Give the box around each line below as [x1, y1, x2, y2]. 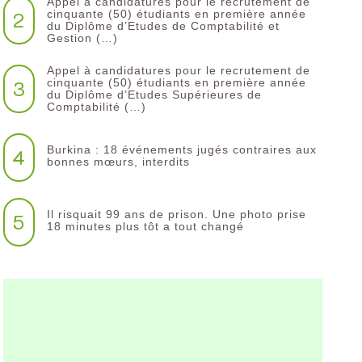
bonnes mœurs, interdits [47, 154, 191, 168]
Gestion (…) [47, 32, 119, 44]
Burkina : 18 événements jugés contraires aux [47, 142, 318, 156]
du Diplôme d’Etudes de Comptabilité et [47, 19, 280, 32]
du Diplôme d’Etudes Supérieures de [47, 88, 263, 101]
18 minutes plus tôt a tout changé [47, 219, 245, 233]
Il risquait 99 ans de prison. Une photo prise [47, 207, 307, 221]
